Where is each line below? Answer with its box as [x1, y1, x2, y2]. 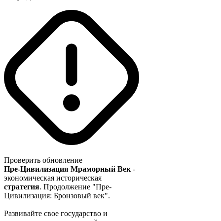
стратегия [4, 183, 39, 191]
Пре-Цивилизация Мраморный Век [4, 165, 131, 174]
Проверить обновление [4, 156, 82, 165]
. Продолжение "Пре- [39, 183, 111, 191]
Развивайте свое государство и [4, 209, 108, 218]
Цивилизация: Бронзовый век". [4, 191, 110, 200]
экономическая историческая [4, 174, 102, 183]
